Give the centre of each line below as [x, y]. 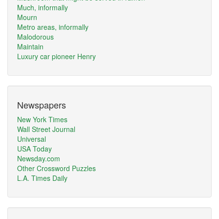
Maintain [30, 46]
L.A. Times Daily [42, 178]
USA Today [34, 149]
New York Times [42, 119]
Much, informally [43, 7]
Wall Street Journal [46, 129]
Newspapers [42, 105]
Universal [32, 139]
